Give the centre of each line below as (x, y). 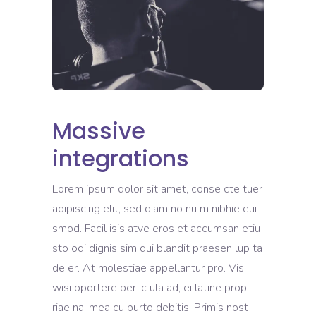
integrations (121, 158)
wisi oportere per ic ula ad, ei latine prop (150, 287)
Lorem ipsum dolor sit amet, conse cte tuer (157, 189)
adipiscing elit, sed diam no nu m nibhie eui (154, 208)
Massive (99, 130)
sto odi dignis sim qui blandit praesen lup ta (157, 248)
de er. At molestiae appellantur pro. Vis (148, 268)
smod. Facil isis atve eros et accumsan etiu (156, 228)
